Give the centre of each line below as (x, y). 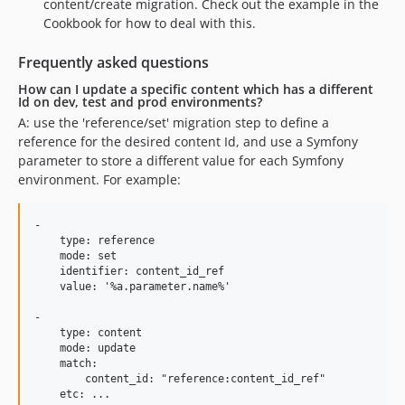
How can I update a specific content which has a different (196, 89)
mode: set (75, 255)
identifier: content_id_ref (129, 271)
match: (66, 363)
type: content (88, 332)
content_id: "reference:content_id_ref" (180, 378)
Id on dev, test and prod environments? (140, 101)
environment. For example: (99, 179)
